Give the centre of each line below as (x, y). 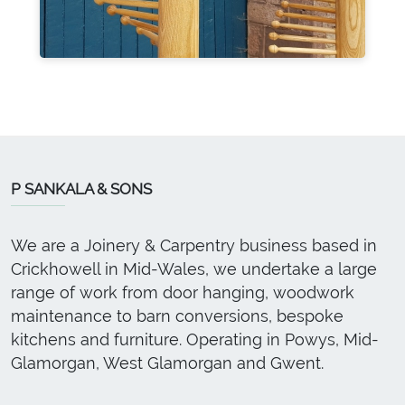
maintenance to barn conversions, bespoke (177, 316)
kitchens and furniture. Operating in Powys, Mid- (195, 339)
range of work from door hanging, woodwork (183, 292)
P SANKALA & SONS (81, 189)
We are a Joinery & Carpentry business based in (194, 245)
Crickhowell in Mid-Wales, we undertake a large (194, 269)
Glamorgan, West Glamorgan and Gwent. (167, 363)
